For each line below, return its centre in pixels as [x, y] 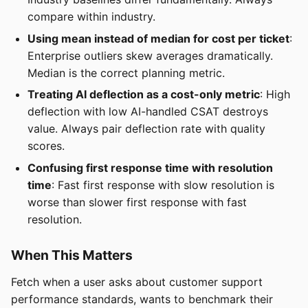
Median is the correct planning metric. [126, 73]
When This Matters [72, 255]
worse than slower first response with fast [137, 202]
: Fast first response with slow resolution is [163, 185]
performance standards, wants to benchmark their [142, 299]
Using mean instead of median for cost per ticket [158, 38]
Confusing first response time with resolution [150, 167]
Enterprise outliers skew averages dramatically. [150, 55]
